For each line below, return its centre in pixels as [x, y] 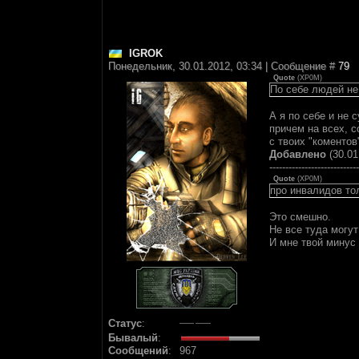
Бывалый [133, 338]
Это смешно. [300, 217]
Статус [125, 323]
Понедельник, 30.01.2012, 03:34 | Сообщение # [223, 66]
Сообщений [138, 351]
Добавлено [298, 154]
